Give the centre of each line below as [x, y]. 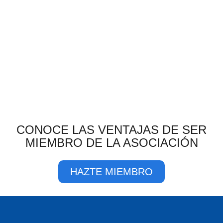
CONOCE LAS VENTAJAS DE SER [111, 130]
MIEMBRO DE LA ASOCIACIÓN [111, 143]
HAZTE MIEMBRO [111, 172]
